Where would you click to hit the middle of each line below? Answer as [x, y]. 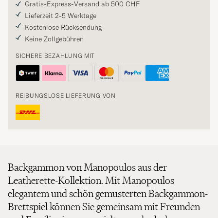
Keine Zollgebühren [54, 39]
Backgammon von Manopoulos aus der [87, 167]
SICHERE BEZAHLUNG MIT [55, 56]
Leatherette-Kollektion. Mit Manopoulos [91, 181]
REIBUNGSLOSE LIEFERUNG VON [66, 96]
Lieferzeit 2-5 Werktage [61, 16]
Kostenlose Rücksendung [63, 27]
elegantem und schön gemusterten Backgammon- [108, 194]
